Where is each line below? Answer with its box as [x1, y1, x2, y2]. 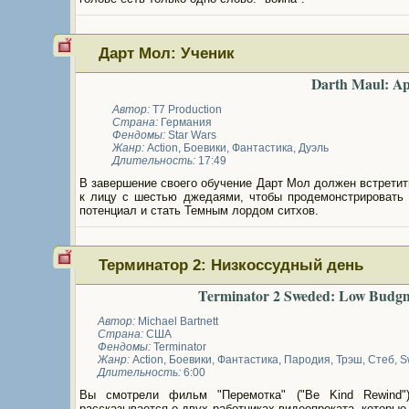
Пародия [284, 353, 330, 366]
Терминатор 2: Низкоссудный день [98, 256, 363, 274]
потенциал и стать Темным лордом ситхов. [79, 204, 319, 217]
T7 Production [152, 103, 222, 116]
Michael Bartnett [138, 315, 218, 328]
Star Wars [168, 129, 216, 142]
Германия [158, 116, 212, 129]
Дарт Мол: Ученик [98, 44, 235, 62]
